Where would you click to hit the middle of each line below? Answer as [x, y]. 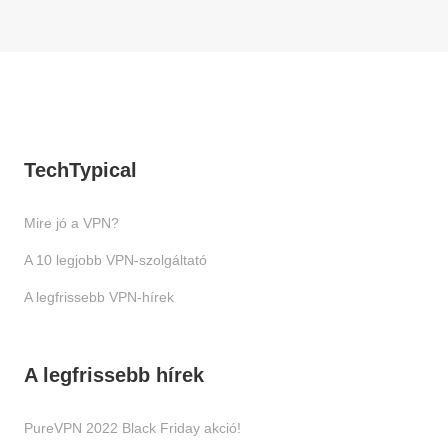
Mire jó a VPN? [71, 222]
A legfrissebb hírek [113, 375]
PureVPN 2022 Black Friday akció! [132, 428]
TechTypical [80, 169]
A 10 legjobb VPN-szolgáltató [115, 259]
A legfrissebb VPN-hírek [98, 296]
